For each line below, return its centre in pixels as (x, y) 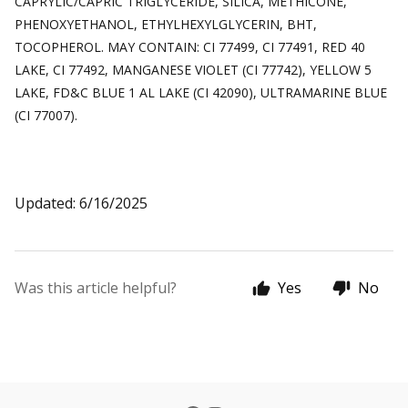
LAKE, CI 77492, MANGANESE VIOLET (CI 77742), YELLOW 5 (193, 70)
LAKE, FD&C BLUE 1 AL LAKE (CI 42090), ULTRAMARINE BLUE (201, 92)
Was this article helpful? (96, 288)
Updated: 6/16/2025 (81, 203)
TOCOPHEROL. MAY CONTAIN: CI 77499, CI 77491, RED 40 (190, 47)
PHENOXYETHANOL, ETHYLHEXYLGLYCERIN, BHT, (166, 24)
